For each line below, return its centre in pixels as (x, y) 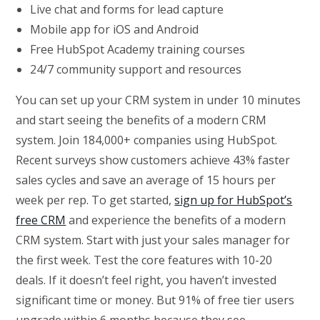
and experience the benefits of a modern (176, 220)
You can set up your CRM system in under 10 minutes (159, 100)
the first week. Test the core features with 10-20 (144, 260)
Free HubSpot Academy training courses (138, 49)
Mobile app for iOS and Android (115, 29)
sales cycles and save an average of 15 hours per (146, 180)
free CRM (41, 220)
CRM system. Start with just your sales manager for (153, 240)
